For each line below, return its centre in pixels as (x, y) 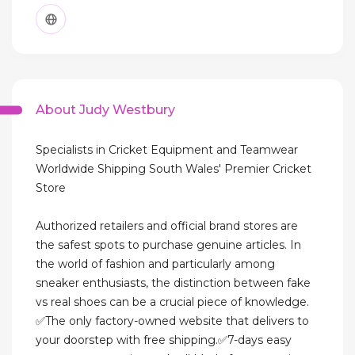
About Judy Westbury (105, 110)
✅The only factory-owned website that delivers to (172, 321)
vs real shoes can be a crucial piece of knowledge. (172, 302)
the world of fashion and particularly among (155, 264)
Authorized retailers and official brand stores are (167, 226)
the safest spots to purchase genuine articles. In (168, 245)
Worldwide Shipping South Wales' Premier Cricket (174, 169)
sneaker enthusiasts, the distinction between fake (173, 283)
